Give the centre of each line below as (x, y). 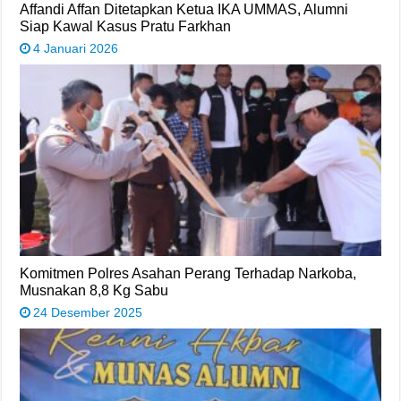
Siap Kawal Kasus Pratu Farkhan (126, 26)
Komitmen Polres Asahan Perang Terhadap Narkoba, (188, 273)
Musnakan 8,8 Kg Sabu (94, 290)
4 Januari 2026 (76, 48)
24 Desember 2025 (88, 313)
